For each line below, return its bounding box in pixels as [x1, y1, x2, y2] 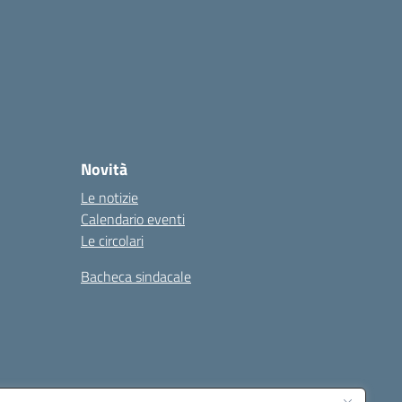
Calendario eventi [81, 208, 185, 230]
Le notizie [81, 187, 138, 208]
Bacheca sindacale [81, 266, 191, 287]
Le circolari [81, 230, 144, 251]
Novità [81, 157, 127, 181]
